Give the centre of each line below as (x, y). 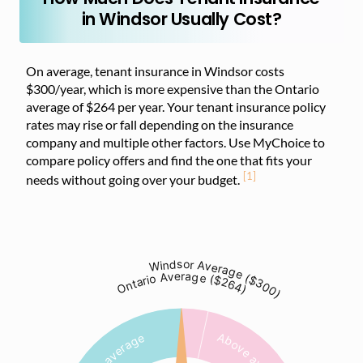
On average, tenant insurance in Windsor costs (155, 71)
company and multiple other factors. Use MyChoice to (175, 142)
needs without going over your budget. (133, 180)
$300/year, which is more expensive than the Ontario (173, 89)
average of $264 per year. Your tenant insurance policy (176, 107)
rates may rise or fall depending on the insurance (160, 124)
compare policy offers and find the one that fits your (169, 160)
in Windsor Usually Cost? (181, 19)
